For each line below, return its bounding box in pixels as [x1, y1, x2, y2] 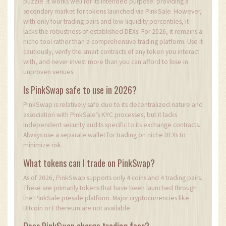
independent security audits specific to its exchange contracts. [23, 120, 200, 129]
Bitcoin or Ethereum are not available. [23, 203, 132, 212]
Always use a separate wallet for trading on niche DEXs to [23, 130, 186, 139]
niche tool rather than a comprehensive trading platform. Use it [23, 37, 203, 46]
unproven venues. [23, 67, 75, 76]
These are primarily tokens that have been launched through [23, 183, 197, 192]
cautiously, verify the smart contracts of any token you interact [23, 47, 199, 56]
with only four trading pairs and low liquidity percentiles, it [23, 17, 189, 26]
